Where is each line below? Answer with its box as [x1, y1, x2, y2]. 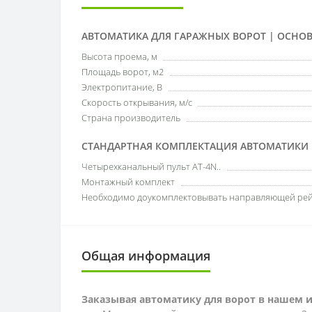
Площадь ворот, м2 [81, 65, 164, 78]
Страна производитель [81, 111, 180, 124]
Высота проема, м [81, 49, 157, 63]
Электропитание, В [81, 80, 162, 93]
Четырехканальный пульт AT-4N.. [81, 159, 221, 173]
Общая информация [81, 247, 210, 264]
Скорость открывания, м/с [81, 95, 192, 109]
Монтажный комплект [81, 175, 175, 188]
